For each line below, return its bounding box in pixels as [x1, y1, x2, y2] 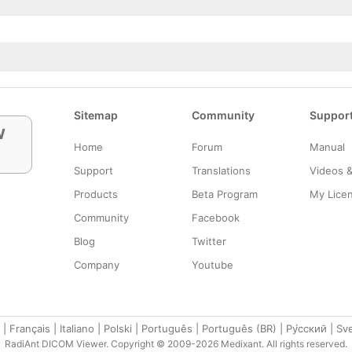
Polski [104, 322, 132, 335]
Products [74, 188, 118, 200]
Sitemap [74, 108, 118, 122]
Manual [310, 141, 345, 153]
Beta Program [192, 188, 258, 200]
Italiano [60, 322, 94, 335]
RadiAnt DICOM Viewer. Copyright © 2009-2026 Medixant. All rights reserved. [5, 338, 347, 350]
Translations [192, 164, 251, 177]
